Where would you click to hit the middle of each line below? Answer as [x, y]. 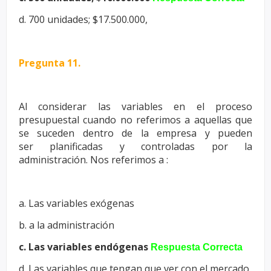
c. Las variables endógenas [85, 247]
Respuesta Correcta [197, 247]
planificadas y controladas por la [151, 146]
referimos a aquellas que [194, 119]
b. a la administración [67, 225]
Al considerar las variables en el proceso [135, 106]
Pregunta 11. [50, 63]
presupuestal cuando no [77, 119]
